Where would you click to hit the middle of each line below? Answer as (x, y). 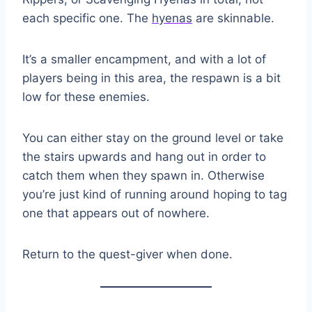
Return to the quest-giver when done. (127, 255)
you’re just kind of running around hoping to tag (155, 195)
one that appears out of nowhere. (116, 213)
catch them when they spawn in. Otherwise (143, 176)
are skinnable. (233, 18)
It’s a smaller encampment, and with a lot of (144, 60)
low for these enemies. (86, 97)
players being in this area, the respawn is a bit (151, 78)
